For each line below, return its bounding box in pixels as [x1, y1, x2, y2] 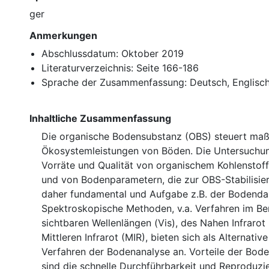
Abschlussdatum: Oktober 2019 [41, 47, 184, 59]
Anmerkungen [29, 29, 97, 41]
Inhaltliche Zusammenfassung [29, 112, 171, 124]
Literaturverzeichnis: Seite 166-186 [41, 61, 199, 74]
